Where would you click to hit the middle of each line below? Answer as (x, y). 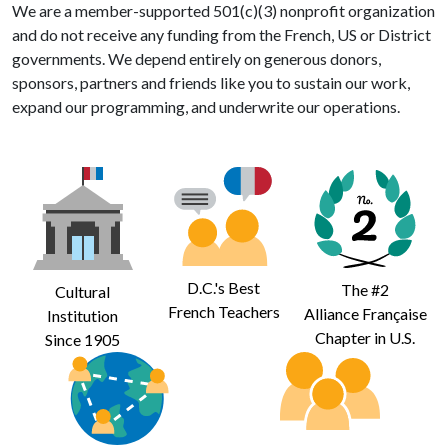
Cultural (83, 291)
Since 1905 (83, 339)
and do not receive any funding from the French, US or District (221, 34)
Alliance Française (365, 313)
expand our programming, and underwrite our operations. (206, 106)
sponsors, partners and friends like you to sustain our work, (211, 82)
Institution (83, 315)
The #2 (365, 289)
